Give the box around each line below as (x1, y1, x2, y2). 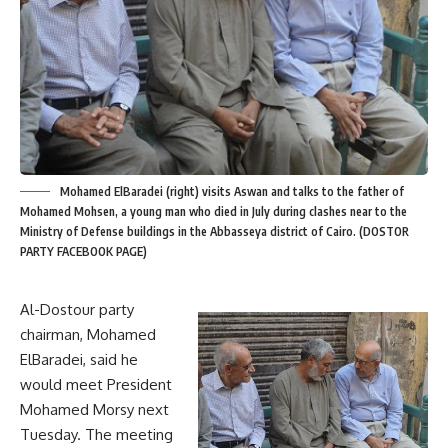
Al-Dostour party (20, 300, 134, 319)
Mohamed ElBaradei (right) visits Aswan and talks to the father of (60, 184, 404, 199)
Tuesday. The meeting (20, 425, 173, 444)
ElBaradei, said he (20, 350, 138, 369)
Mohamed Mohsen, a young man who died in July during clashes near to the (20, 204, 407, 219)
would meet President (20, 375, 172, 394)
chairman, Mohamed (20, 325, 156, 344)
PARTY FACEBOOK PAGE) (20, 244, 147, 259)
